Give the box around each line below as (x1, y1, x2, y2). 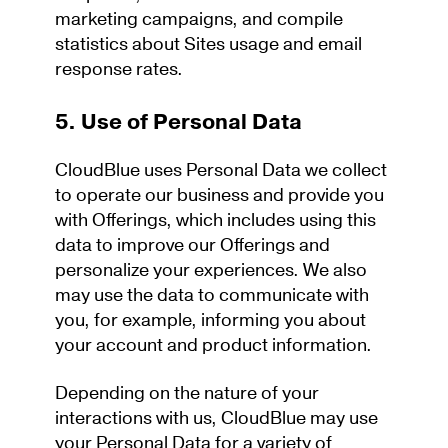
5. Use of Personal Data (55, 107, 307, 137)
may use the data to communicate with (55, 282, 369, 308)
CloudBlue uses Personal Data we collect (55, 157, 387, 183)
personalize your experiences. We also (55, 257, 367, 283)
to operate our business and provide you (55, 182, 384, 208)
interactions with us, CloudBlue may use (55, 405, 378, 431)
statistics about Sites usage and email (55, 31, 362, 57)
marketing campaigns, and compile (55, 6, 343, 32)
